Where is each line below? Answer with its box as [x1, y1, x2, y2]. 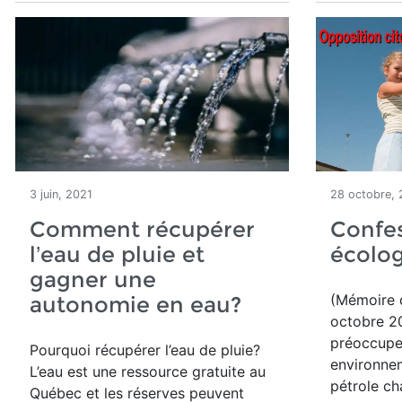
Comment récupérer [30, 216, 255, 242]
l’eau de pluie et [30, 241, 205, 267]
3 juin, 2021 [30, 188, 92, 201]
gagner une [30, 267, 156, 293]
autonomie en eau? [30, 292, 241, 318]
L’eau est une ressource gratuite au [30, 363, 266, 380]
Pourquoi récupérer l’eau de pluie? [30, 341, 260, 359]
